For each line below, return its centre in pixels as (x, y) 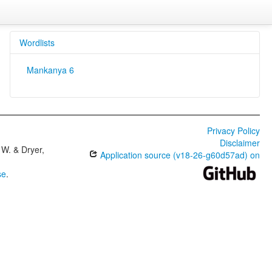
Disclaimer (240, 143)
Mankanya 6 (50, 70)
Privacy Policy (233, 131)
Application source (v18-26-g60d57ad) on (178, 155)
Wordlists (37, 42)
